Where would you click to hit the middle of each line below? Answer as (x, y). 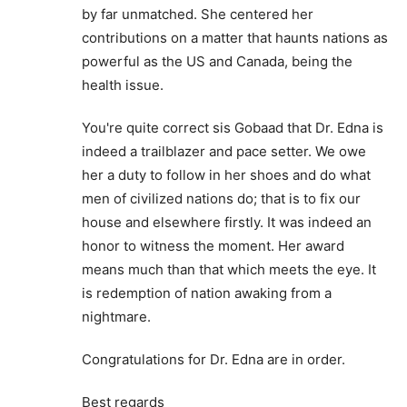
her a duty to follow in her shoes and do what (226, 175)
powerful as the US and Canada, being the (217, 62)
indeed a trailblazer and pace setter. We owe (224, 152)
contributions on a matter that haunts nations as (235, 38)
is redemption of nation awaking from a (207, 293)
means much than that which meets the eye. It (229, 270)
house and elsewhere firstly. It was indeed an (227, 223)
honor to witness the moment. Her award (213, 246)
